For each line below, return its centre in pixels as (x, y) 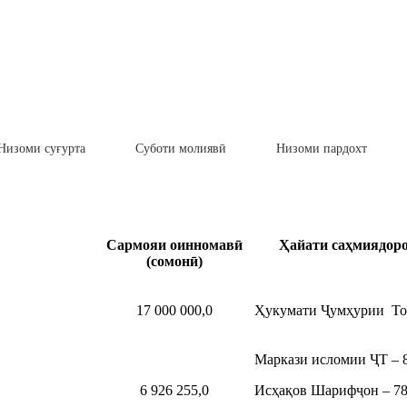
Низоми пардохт (322, 149)
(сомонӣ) (174, 262)
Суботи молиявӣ (181, 149)
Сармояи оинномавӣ (174, 245)
